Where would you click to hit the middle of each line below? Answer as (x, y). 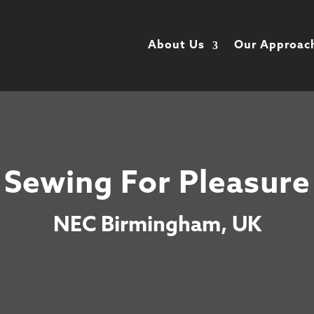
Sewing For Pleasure (157, 185)
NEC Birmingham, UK (157, 226)
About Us (176, 45)
